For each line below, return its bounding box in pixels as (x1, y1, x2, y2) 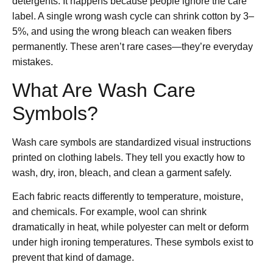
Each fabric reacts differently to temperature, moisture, (12, 191, 243, 202)
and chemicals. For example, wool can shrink (12, 207, 207, 217)
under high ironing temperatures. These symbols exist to (12, 237, 253, 247)
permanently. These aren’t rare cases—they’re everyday (12, 41, 253, 52)
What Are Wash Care (12, 79, 196, 101)
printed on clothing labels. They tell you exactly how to (12, 152, 245, 163)
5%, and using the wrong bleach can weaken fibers (12, 26, 232, 37)
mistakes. (12, 57, 53, 68)
